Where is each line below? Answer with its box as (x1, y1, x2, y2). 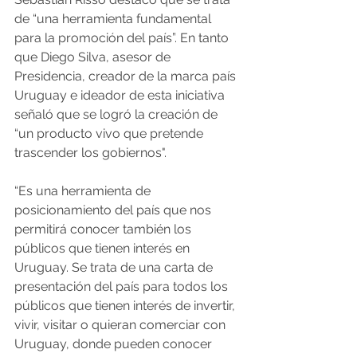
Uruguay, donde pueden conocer (14, 335, 215, 351)
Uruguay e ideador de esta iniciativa (14, 87, 228, 103)
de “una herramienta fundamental (14, 10, 214, 26)
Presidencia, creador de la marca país (14, 68, 239, 84)
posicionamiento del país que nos (14, 202, 214, 218)
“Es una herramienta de (14, 182, 154, 198)
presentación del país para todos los (14, 278, 231, 294)
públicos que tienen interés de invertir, (14, 297, 238, 313)
